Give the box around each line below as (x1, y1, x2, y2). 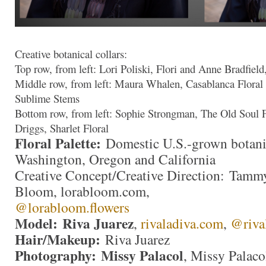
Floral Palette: (15, 133, 101, 154)
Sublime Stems (15, 91, 80, 106)
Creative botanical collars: (15, 46, 127, 62)
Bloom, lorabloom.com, (15, 182, 150, 201)
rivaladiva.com (141, 214, 223, 233)
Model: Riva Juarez (15, 213, 134, 234)
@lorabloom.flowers (15, 198, 129, 217)
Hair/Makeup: (15, 229, 100, 250)
